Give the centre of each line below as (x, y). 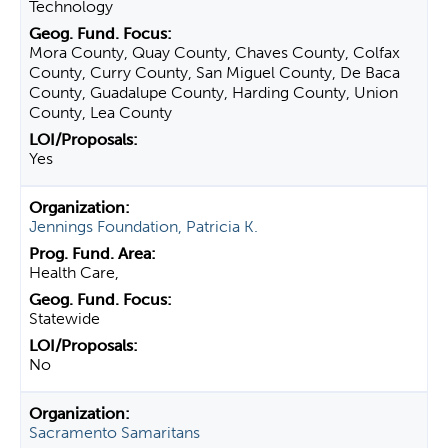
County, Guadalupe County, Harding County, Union (213, 92)
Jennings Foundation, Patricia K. (143, 226)
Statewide (64, 318)
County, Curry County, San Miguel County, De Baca (214, 72)
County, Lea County (100, 112)
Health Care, (74, 272)
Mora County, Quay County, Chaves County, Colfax (214, 52)
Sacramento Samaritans (114, 432)
